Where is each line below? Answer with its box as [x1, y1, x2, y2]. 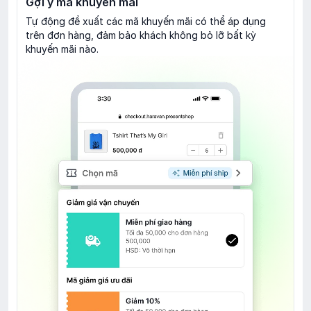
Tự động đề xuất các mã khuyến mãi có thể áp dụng [26, 15, 266, 28]
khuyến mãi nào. [26, 43, 99, 56]
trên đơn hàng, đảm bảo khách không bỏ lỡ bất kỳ [26, 29, 256, 42]
